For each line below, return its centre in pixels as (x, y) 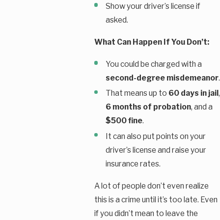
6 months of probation (148, 107)
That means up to (137, 93)
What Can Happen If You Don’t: (151, 42)
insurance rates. (133, 164)
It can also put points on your (155, 136)
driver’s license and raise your (156, 150)
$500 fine (124, 121)
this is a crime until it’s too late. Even (156, 199)
